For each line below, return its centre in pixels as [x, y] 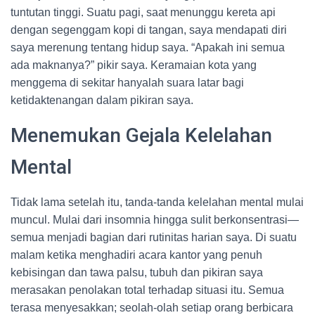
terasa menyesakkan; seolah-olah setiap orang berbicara [152, 308]
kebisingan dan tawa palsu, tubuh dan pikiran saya [137, 272]
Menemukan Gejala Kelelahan [141, 135]
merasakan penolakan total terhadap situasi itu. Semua [147, 290]
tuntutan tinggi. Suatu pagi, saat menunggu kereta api [143, 12]
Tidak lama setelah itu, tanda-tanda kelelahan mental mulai [157, 202]
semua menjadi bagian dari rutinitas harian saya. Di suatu [154, 237]
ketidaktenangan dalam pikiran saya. [102, 100]
